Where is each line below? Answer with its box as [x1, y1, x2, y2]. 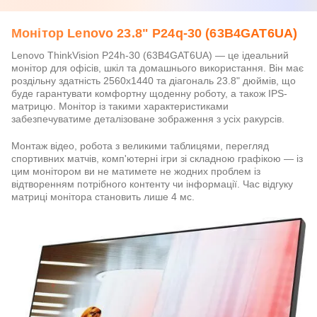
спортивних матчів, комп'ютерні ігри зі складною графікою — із [11, 153, 303, 164]
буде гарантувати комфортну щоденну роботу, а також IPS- [11, 88, 287, 99]
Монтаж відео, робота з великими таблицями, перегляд [11, 140, 269, 151]
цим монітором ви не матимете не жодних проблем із [11, 166, 260, 177]
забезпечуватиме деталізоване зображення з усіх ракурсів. [11, 113, 284, 125]
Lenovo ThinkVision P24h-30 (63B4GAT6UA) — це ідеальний [11, 50, 289, 61]
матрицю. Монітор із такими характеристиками [11, 100, 229, 112]
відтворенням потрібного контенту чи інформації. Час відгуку [11, 178, 293, 190]
